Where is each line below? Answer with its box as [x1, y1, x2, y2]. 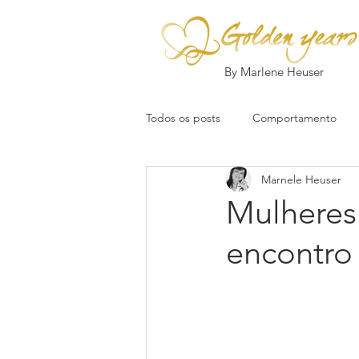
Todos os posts [146, 110, 220, 125]
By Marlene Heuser [224, 64, 324, 79]
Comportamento [252, 110, 337, 125]
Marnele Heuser [261, 171, 341, 187]
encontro [226, 233, 353, 272]
